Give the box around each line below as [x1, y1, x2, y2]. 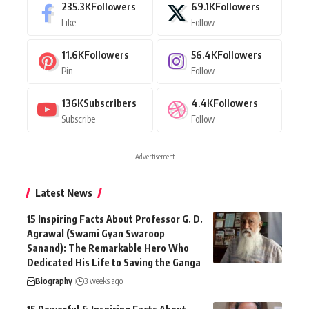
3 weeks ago [84, 275, 123, 286]
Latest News [35, 186, 92, 199]
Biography [35, 275, 72, 286]
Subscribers [83, 96, 137, 109]
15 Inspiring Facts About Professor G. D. [27, 212, 203, 225]
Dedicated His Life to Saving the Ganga [27, 256, 201, 268]
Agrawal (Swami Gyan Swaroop [27, 227, 165, 239]
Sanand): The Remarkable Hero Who [27, 241, 189, 254]
